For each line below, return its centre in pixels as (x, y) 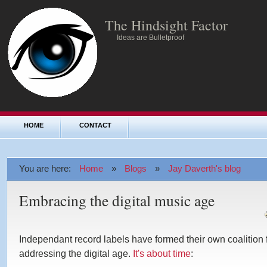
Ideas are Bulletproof (150, 38)
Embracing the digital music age (117, 200)
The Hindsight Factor (166, 25)
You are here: (46, 169)
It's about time (162, 253)
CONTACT (95, 125)
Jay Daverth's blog (204, 169)
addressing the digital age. (76, 253)
